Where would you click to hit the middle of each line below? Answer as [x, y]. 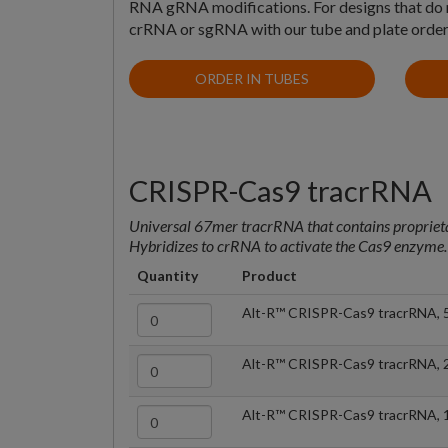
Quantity [167, 276]
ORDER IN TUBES [252, 78]
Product [269, 276]
